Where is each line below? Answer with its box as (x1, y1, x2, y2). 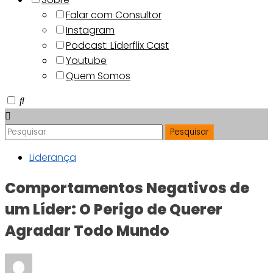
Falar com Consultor (66, 8, 161, 22)
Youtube (66, 54, 107, 68)
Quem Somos (66, 69, 130, 83)
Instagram (66, 23, 115, 37)
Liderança (29, 151, 76, 165)
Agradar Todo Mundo (5, 220, 169, 241)
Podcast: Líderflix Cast (66, 38, 169, 52)
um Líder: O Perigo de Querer (5, 199, 222, 219)
